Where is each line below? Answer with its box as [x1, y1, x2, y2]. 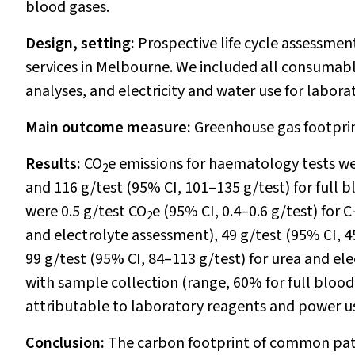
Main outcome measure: [25, 116, 194, 139]
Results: [25, 153, 84, 175]
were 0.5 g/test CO [25, 200, 147, 223]
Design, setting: [25, 32, 138, 55]
